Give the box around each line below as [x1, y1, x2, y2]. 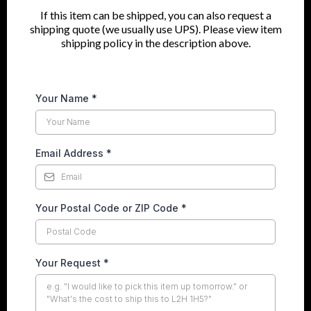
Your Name [35, 92, 92, 104]
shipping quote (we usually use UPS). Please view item [29, 22, 282, 35]
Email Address [35, 146, 106, 159]
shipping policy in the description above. [60, 35, 251, 49]
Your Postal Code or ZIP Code [35, 201, 181, 214]
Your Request [35, 256, 103, 269]
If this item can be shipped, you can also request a [40, 8, 271, 22]
